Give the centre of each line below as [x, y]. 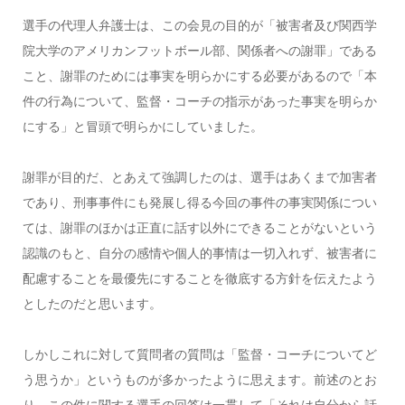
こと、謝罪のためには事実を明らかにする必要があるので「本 [199, 75]
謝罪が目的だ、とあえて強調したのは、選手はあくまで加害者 [199, 177]
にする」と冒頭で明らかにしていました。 [142, 126]
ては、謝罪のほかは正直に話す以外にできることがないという [199, 227]
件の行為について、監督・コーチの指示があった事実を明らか [199, 101]
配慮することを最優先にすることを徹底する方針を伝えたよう [199, 278]
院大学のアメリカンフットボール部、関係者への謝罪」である [199, 50]
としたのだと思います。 [92, 303]
